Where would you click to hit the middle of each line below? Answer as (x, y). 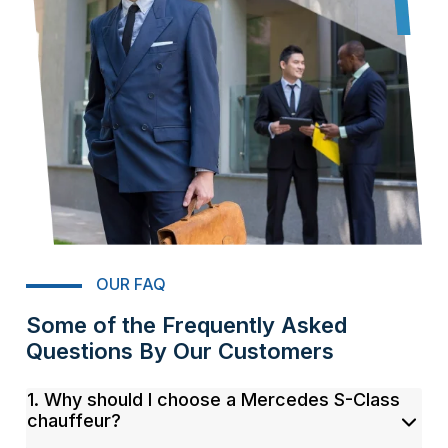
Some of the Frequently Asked (187, 325)
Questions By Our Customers (180, 351)
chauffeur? (74, 421)
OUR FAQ (131, 284)
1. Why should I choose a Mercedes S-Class (214, 400)
